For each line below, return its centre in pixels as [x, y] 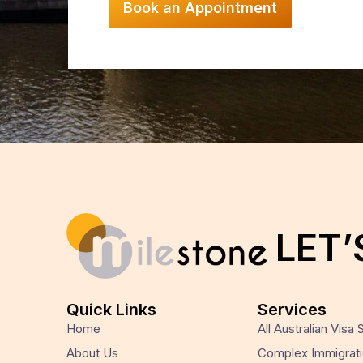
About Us [92, 353]
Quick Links [111, 310]
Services [292, 310]
